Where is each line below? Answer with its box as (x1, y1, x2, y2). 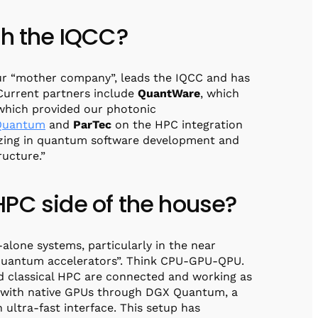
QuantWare (138, 86, 200, 100)
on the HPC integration (111, 117, 243, 131)
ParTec (73, 117, 111, 131)
